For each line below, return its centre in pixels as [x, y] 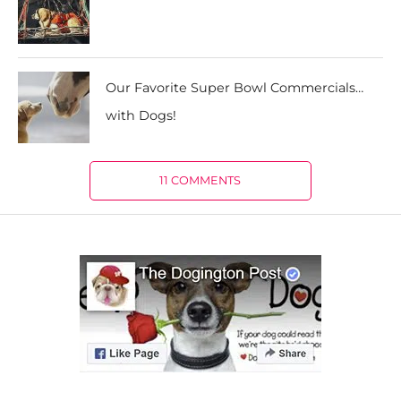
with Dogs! [141, 115]
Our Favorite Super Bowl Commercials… [235, 88]
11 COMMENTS [200, 180]
